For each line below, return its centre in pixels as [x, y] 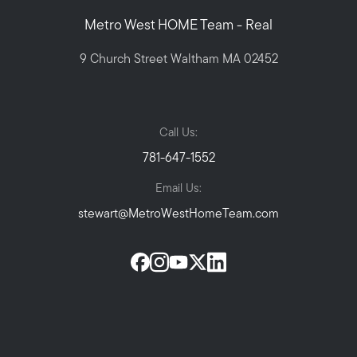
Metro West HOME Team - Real [178, 26]
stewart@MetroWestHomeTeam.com [178, 215]
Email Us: [178, 190]
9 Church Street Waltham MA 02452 [178, 60]
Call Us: [178, 134]
